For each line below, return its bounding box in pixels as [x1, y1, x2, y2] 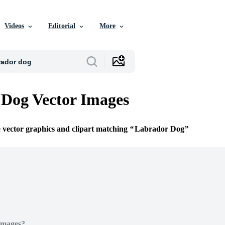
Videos [5, 22, 25, 30]
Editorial [48, 22, 76, 30]
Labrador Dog [135, 125, 184, 134]
